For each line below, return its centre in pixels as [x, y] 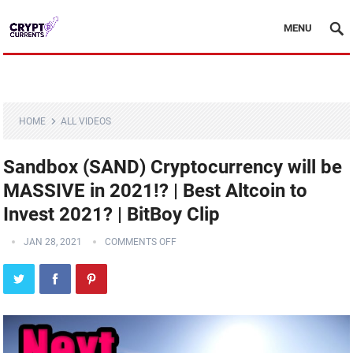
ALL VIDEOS [86, 121]
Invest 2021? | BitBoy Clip [112, 214]
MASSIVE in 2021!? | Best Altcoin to [156, 191]
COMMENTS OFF [141, 242]
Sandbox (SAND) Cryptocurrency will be [173, 167]
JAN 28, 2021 [53, 242]
